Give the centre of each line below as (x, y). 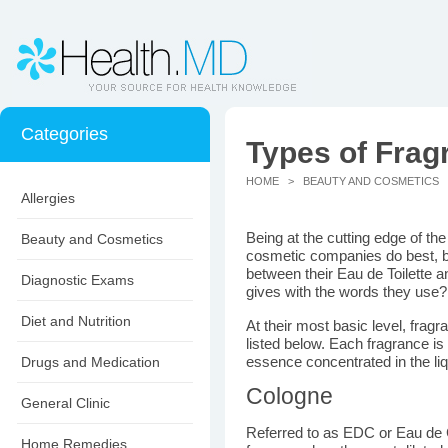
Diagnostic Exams (77, 280)
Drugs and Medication (90, 362)
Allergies (48, 198)
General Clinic (65, 403)
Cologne (289, 396)
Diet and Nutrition (76, 321)
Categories (64, 134)
